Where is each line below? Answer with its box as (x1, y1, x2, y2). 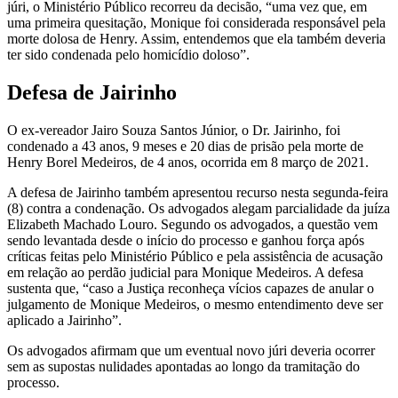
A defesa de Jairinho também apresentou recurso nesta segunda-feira (7, 184, 388, 200)
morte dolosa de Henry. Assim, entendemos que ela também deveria (7, 31, 386, 47)
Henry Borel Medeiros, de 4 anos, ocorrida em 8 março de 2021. (7, 154, 372, 170)
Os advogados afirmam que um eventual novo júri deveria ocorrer (7, 342, 375, 358)
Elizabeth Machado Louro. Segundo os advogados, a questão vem (7, 216, 378, 232)
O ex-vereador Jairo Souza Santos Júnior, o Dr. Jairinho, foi (7, 122, 340, 138)
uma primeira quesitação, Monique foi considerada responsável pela (7, 15, 386, 31)
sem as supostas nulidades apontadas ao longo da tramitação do (7, 358, 360, 374)
